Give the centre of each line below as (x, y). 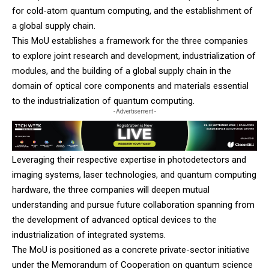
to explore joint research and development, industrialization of (134, 56)
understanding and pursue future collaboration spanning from (133, 205)
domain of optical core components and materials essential (130, 86)
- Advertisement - (134, 111)
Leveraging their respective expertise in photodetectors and (129, 160)
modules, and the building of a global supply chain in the (122, 71)
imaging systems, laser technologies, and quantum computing (134, 175)
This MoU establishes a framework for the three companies (130, 41)
